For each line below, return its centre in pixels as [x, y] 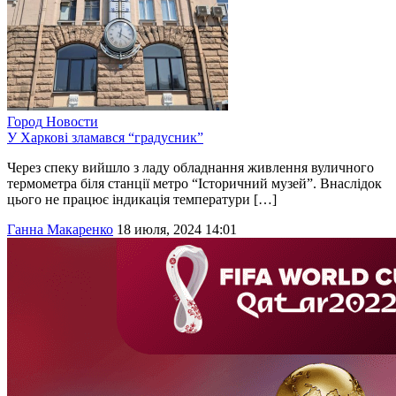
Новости [72, 122]
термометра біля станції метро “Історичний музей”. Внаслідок [194, 184]
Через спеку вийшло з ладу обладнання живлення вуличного [190, 168]
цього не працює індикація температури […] [142, 200]
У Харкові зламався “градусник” [105, 138]
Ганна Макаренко [60, 230]
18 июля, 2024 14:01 [177, 230]
